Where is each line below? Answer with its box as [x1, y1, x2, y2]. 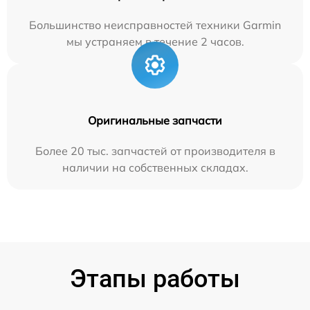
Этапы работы [70, 264, 240, 293]
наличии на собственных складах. [62, 161, 248, 174]
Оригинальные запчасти [88, 113, 222, 127]
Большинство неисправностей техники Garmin [29, 18, 281, 32]
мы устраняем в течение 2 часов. [66, 35, 244, 48]
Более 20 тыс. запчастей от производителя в [35, 144, 275, 158]
